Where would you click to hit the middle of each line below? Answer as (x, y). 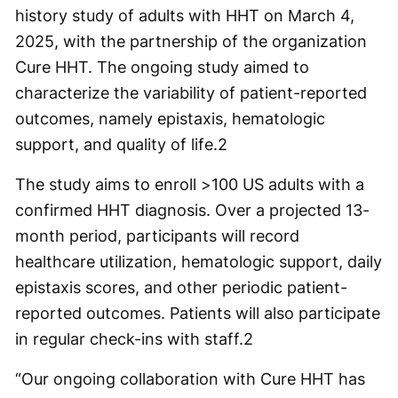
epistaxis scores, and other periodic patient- (181, 287)
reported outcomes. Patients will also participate (198, 313)
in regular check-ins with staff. (129, 339)
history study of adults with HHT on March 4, (185, 16)
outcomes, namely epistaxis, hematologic (170, 119)
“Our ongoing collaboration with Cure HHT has (190, 379)
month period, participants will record (157, 236)
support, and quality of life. (116, 144)
